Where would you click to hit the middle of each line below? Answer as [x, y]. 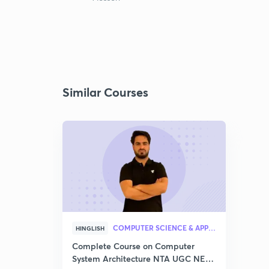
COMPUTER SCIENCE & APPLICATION [212, 228]
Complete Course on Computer [133, 246]
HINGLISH [90, 228]
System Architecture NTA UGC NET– [144, 258]
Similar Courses [105, 92]
